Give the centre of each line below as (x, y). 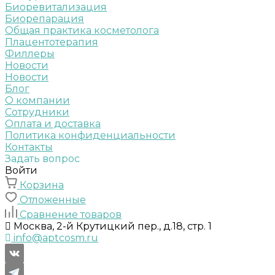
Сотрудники (37, 112)
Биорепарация (45, 19)
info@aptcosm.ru (56, 238)
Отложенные (53, 200)
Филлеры (30, 54)
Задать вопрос (42, 159)
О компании (37, 100)
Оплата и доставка (53, 124)
